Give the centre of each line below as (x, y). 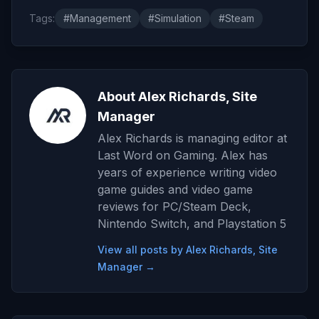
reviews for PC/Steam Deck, (174, 206)
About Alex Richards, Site (177, 96)
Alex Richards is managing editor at (192, 138)
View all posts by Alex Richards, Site (188, 249)
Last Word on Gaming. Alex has (183, 155)
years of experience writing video (187, 172)
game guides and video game (175, 189)
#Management (97, 18)
